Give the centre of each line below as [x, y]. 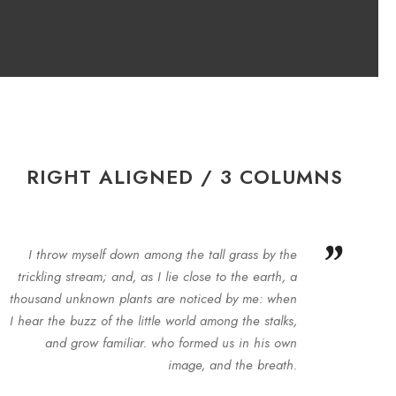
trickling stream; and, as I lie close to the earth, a [157, 277]
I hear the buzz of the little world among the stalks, [153, 321]
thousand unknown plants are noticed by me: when [153, 299]
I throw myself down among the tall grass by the [162, 255]
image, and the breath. [232, 365]
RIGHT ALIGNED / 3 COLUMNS [185, 177]
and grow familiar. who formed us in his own [171, 343]
